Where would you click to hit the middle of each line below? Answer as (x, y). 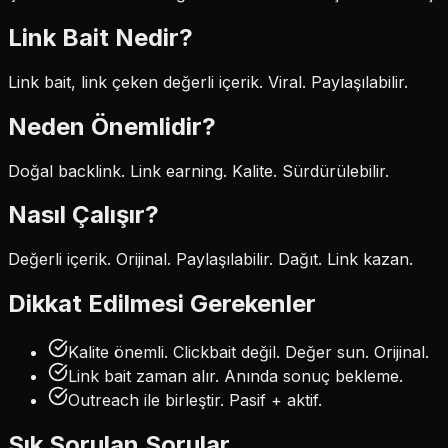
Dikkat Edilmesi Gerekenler (162, 304)
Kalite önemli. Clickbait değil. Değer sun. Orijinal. (248, 352)
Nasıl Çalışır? (83, 215)
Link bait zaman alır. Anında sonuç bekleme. (235, 376)
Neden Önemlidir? (112, 126)
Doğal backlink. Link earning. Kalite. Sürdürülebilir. (198, 170)
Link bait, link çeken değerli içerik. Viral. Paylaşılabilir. (208, 81)
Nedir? (151, 37)
